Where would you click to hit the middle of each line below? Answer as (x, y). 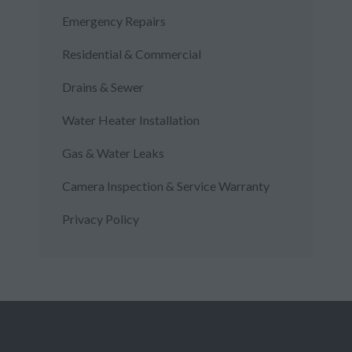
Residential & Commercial (132, 54)
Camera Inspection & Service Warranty (166, 186)
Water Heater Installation (131, 120)
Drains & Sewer (103, 87)
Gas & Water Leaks (113, 153)
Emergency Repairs (114, 21)
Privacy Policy (101, 219)
